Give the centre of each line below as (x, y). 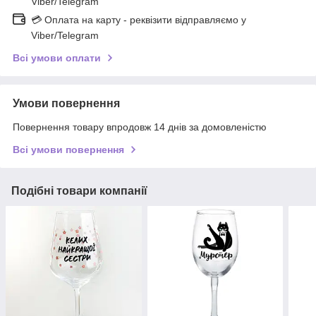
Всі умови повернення (68, 149)
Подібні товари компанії (79, 190)
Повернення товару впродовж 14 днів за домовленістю (140, 127)
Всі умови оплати (57, 57)
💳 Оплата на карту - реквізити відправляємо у (139, 19)
